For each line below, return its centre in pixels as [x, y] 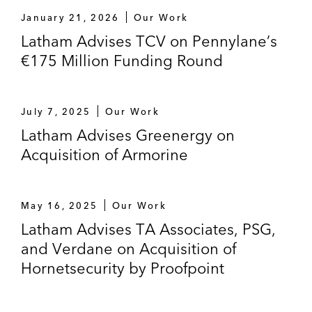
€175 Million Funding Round [122, 60]
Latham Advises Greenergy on [128, 135]
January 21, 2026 [70, 17]
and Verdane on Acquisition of [128, 248]
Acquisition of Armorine [104, 154]
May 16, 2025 [60, 205]
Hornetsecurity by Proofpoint [123, 268]
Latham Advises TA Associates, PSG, [148, 229]
